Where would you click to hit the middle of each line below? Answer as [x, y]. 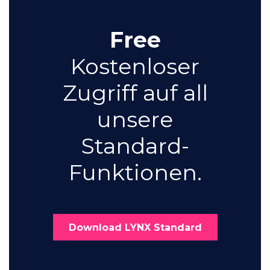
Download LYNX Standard [135, 227]
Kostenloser [135, 66]
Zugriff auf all [135, 93]
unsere [135, 119]
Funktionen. [135, 172]
